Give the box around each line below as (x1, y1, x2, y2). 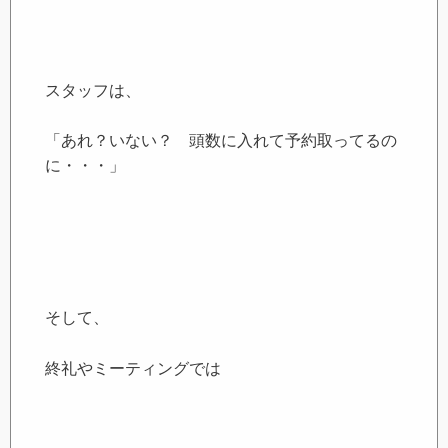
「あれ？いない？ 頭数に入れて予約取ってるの (45, 132, 398, 150)
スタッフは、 (45, 81, 142, 99)
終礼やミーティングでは (45, 359, 222, 377)
